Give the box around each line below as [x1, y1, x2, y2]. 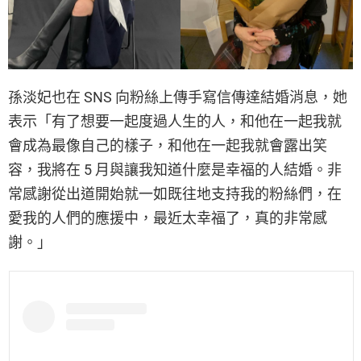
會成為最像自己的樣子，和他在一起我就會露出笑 [8, 137, 327, 155]
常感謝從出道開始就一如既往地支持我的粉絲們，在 [8, 185, 342, 203]
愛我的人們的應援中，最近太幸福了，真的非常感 [8, 210, 327, 227]
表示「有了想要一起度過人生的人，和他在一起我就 [8, 113, 342, 131]
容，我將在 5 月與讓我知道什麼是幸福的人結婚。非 [8, 161, 342, 179]
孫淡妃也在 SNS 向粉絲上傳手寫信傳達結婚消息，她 [8, 89, 347, 106]
